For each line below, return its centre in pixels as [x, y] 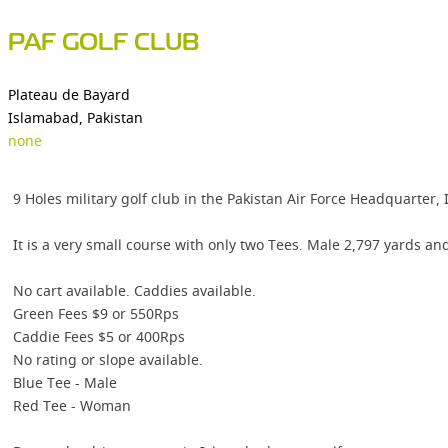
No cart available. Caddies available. [134, 290]
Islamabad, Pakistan [75, 117]
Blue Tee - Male [65, 382]
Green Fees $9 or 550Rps [96, 313]
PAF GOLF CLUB [104, 43]
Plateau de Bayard [69, 94]
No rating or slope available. [108, 359]
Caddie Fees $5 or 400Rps [99, 336]
